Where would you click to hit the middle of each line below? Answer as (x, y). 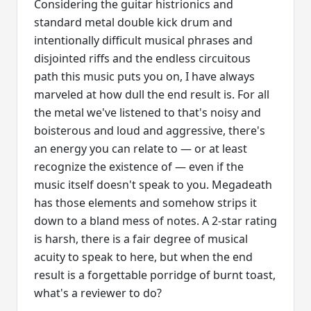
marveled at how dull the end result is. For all (152, 94)
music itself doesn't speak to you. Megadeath (153, 184)
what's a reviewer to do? (98, 293)
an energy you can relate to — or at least (141, 148)
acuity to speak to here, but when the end (143, 257)
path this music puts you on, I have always (144, 76)
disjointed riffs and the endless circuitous (142, 58)
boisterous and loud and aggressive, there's (150, 130)
